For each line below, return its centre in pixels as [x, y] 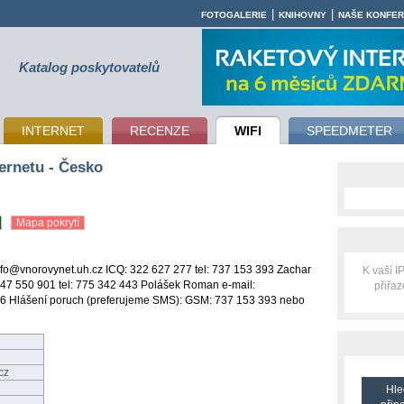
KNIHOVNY [303, 15]
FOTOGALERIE [234, 15]
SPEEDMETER [349, 131]
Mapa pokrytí [48, 222]
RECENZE [160, 131]
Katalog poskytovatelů [89, 67]
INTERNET [53, 131]
